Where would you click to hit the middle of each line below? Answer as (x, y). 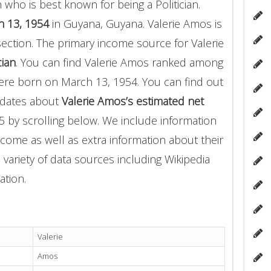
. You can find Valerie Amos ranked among (119, 62)
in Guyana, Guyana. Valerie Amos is (135, 23)
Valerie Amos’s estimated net (133, 101)
